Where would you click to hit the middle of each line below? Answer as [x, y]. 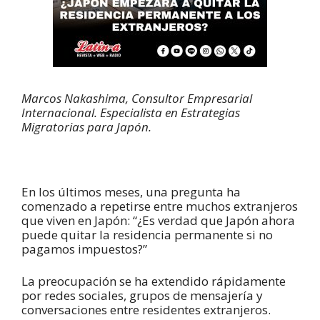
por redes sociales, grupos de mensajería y [142, 296]
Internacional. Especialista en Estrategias [131, 112]
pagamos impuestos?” [84, 249]
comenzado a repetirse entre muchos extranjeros [160, 206]
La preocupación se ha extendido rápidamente [154, 281]
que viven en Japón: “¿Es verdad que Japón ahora [158, 220]
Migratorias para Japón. [86, 126]
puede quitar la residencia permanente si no [147, 234]
